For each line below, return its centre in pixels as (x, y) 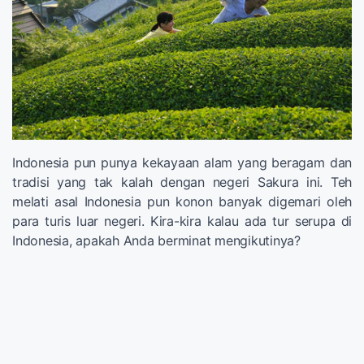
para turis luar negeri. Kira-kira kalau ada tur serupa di (182, 221)
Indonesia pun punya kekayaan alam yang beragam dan (182, 162)
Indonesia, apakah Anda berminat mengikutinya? (156, 240)
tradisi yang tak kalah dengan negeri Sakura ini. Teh (182, 182)
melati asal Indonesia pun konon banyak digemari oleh (182, 201)
